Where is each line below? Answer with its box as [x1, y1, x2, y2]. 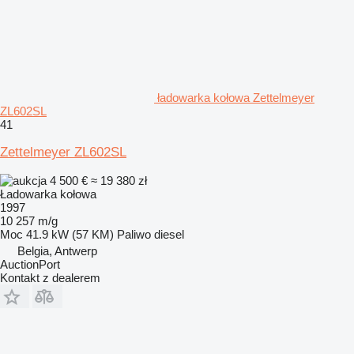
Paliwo [117, 227, 151, 241]
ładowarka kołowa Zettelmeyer [157, 90, 314, 104]
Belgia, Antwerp [17, 243, 97, 258]
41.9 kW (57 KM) [26, 227, 114, 241]
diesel [154, 227, 184, 241]
